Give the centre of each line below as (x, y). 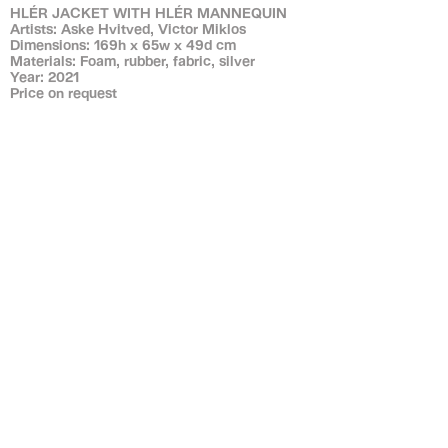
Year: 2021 (44, 76)
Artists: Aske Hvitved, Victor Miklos (128, 28)
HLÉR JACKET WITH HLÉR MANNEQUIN (148, 12)
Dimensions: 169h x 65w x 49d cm (123, 44)
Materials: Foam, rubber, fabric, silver (132, 60)
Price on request (63, 92)
